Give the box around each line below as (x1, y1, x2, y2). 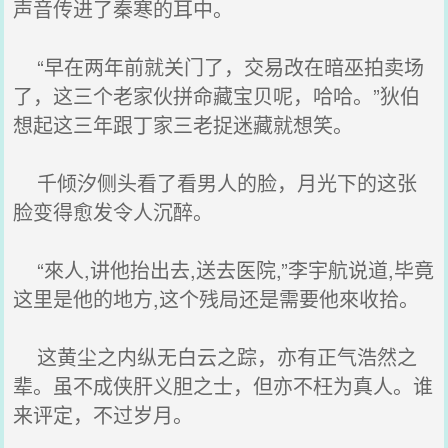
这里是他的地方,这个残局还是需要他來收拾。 (13, 284, 420, 313)
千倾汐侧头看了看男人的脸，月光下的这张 (13, 168, 418, 197)
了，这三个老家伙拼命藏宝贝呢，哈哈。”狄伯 (13, 81, 421, 110)
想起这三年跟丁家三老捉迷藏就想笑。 (13, 110, 354, 139)
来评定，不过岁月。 (13, 400, 194, 429)
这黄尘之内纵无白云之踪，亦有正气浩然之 (13, 342, 418, 371)
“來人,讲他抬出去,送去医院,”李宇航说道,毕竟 (13, 255, 435, 284)
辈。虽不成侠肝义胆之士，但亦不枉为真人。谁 (13, 371, 434, 400)
